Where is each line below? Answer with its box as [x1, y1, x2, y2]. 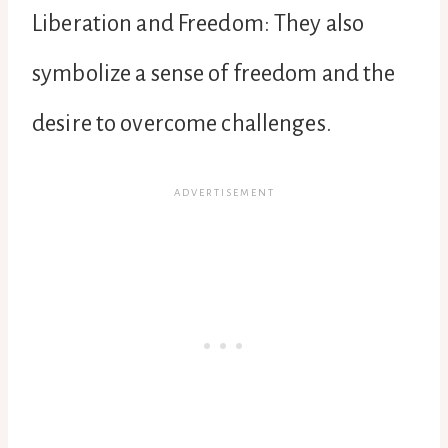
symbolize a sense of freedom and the [32, 60, 396, 86]
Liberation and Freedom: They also [32, 10, 365, 36]
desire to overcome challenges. [32, 110, 332, 136]
